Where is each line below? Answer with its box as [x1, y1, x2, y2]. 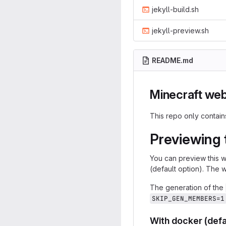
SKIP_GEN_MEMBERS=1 [152, 194, 224, 203]
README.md [152, 56, 193, 65]
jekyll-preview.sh [152, 26, 209, 35]
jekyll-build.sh [152, 5, 199, 14]
